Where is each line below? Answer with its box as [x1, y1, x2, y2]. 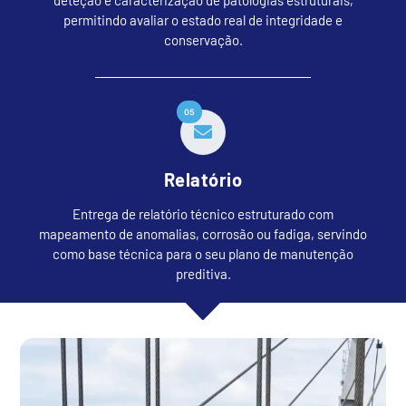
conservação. [163, 31, 243, 48]
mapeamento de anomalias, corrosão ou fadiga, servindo [39, 226, 367, 243]
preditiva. [175, 266, 231, 283]
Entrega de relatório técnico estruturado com [72, 206, 333, 223]
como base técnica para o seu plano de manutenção [53, 246, 353, 263]
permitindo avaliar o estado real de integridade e [63, 11, 343, 28]
